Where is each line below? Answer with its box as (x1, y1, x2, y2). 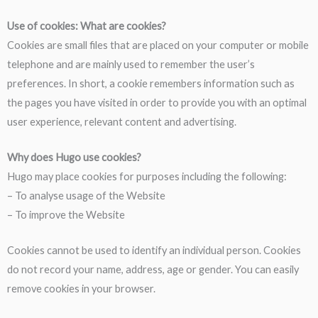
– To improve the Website (7, 209, 125, 221)
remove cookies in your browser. (7, 283, 155, 295)
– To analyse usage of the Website (7, 190, 165, 202)
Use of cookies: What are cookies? (7, 19, 166, 32)
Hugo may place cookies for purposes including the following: (7, 170, 287, 183)
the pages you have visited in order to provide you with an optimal (7, 96, 307, 109)
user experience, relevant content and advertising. (7, 115, 236, 128)
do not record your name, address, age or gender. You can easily (7, 263, 299, 276)
